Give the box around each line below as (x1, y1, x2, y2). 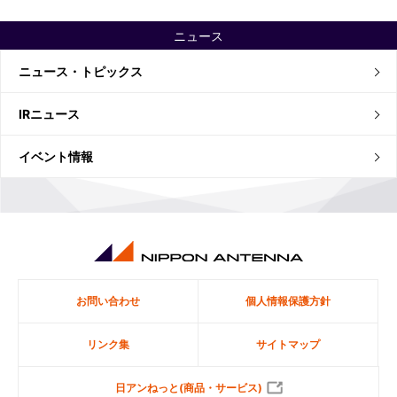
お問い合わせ (76, 294, 140, 307)
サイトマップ (256, 338, 320, 351)
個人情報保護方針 (245, 294, 331, 307)
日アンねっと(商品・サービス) (114, 381, 262, 394)
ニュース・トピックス (19, 64, 143, 79)
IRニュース (19, 106, 80, 121)
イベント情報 (19, 149, 93, 164)
